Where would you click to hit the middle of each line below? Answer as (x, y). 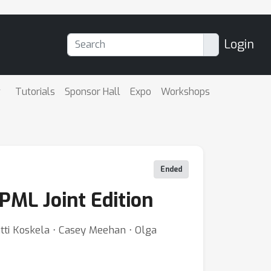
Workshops (186, 91)
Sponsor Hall (93, 91)
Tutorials (35, 91)
